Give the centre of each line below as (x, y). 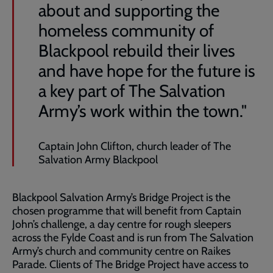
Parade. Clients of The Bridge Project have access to (130, 264)
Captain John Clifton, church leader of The (135, 146)
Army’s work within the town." (143, 111)
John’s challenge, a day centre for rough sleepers (122, 224)
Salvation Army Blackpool (98, 160)
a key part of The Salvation (132, 91)
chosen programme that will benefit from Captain (127, 211)
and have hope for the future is (147, 71)
